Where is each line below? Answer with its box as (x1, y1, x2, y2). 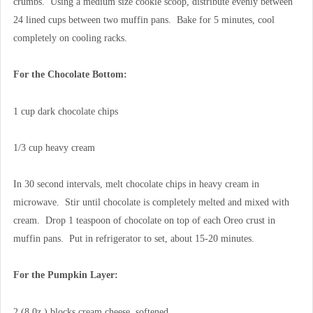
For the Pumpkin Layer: (13, 270, 118, 281)
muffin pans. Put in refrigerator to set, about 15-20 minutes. (13, 233, 254, 245)
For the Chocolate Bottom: (13, 69, 127, 80)
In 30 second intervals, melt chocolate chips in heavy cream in (13, 179, 259, 190)
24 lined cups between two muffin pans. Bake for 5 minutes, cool (13, 15, 275, 26)
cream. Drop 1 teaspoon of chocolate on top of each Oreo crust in (13, 215, 275, 226)
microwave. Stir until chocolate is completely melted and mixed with (13, 197, 289, 208)
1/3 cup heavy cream (13, 142, 95, 153)
